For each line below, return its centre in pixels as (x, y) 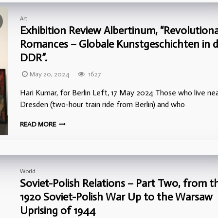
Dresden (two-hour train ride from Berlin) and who (102, 104)
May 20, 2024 (49, 74)
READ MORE (39, 124)
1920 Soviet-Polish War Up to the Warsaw (116, 197)
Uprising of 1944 (58, 210)
